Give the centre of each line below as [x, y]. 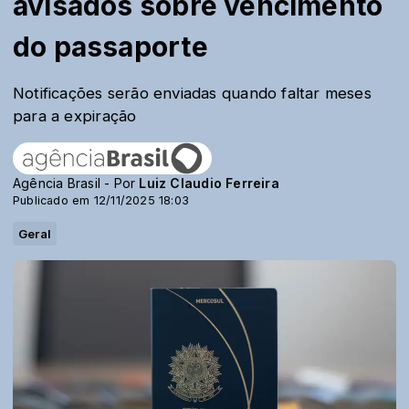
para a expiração [75, 116]
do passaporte [110, 47]
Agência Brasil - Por [76, 183]
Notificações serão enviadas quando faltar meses [192, 93]
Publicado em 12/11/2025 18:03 [101, 200]
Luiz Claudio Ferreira [209, 183]
